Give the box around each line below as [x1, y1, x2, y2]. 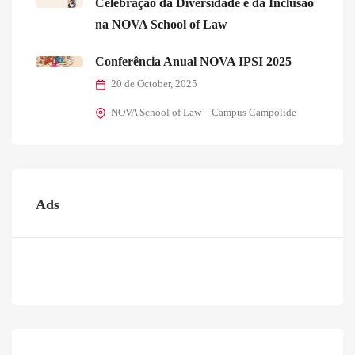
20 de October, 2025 [111, 78, 197, 90]
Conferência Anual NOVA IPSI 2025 [95, 55, 292, 69]
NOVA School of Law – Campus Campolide [111, 107, 296, 119]
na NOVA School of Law [95, 17, 227, 32]
